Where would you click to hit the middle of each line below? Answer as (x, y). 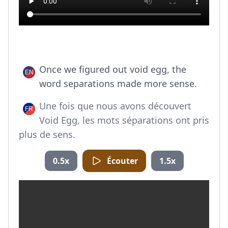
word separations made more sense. (118, 83)
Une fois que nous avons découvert (115, 106)
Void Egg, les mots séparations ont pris (124, 120)
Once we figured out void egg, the (113, 69)
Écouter (122, 161)
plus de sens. (47, 134)
